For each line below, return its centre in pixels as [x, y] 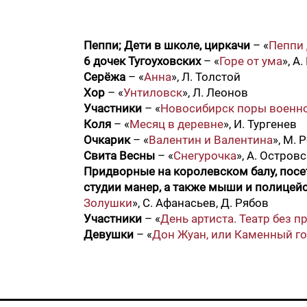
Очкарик [107, 140]
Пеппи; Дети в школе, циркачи [167, 45]
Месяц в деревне [176, 124]
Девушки [109, 234]
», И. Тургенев [260, 124]
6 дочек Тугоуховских [142, 61]
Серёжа [105, 77]
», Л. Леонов [215, 93]
